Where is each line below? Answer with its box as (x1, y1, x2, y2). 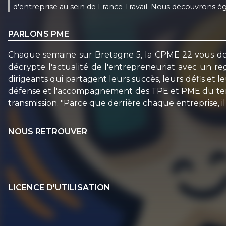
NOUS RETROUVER (8, 126, 87, 136)
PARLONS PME (8, 29, 69, 39)
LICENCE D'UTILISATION (8, 183, 110, 193)
